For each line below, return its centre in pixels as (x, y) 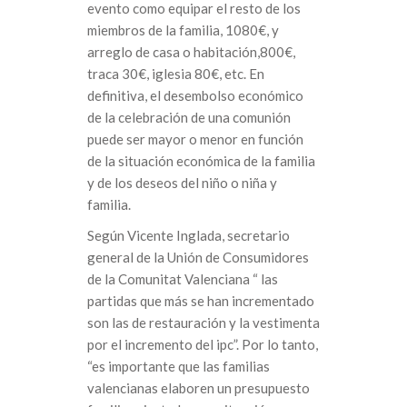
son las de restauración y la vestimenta (203, 323)
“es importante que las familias (179, 367)
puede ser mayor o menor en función (195, 139)
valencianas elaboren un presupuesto (199, 388)
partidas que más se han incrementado (201, 301)
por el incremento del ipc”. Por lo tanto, (203, 345)
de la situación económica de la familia (201, 161)
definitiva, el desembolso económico (195, 96)
